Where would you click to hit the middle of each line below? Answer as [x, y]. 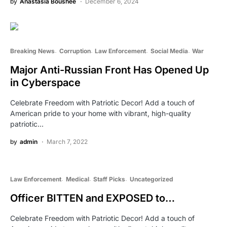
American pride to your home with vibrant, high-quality [101, 113]
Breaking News [32, 51]
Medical [77, 179]
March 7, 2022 [67, 142]
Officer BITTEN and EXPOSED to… [92, 198]
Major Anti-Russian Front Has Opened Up [109, 70]
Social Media [169, 51]
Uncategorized [151, 179]
